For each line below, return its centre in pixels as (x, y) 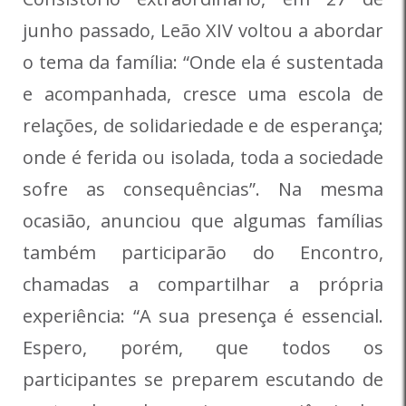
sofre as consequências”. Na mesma (203, 188)
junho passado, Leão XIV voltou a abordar (203, 30)
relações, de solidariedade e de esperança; (203, 125)
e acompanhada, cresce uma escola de (203, 93)
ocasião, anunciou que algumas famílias (203, 220)
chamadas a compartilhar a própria (203, 284)
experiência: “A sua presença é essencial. (203, 315)
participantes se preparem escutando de (203, 379)
